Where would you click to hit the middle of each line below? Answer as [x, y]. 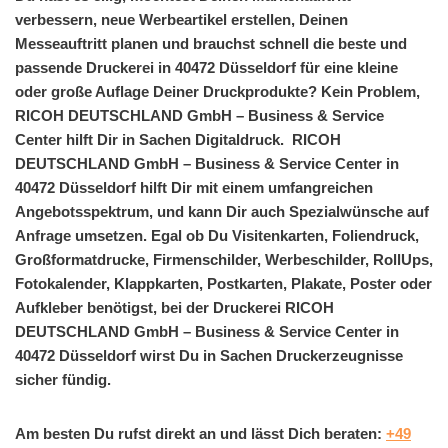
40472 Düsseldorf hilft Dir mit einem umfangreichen [194, 187]
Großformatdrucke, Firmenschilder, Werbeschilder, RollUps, [224, 259]
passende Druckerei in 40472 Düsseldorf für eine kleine [206, 67]
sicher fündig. [63, 379]
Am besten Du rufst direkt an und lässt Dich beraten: [200, 433]
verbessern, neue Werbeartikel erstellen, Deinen [181, 19]
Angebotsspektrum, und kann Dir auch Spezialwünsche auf [222, 211]
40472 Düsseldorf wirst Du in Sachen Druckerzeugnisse [209, 355]
